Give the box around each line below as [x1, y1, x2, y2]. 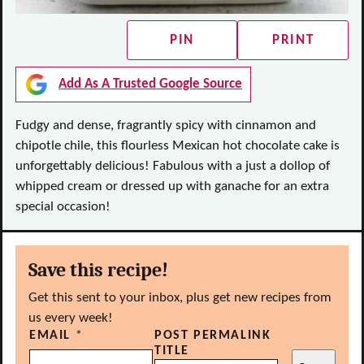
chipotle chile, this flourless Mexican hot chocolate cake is [15, 139, 340, 153]
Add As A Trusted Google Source [58, 77, 242, 91]
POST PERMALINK [154, 329, 271, 342]
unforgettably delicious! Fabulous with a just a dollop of [15, 159, 330, 173]
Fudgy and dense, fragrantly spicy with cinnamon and [15, 119, 316, 132]
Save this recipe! [28, 258, 168, 281]
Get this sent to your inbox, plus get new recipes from [28, 291, 331, 305]
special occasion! [15, 200, 110, 214]
